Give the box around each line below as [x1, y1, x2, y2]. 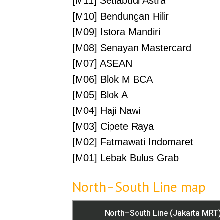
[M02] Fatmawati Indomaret [72, 137, 193, 147]
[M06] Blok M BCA [72, 74, 153, 84]
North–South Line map [72, 177, 206, 195]
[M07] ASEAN [72, 58, 132, 69]
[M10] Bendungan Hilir [72, 11, 169, 22]
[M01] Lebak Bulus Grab [72, 152, 179, 163]
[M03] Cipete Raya [72, 121, 154, 132]
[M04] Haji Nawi [72, 105, 140, 116]
